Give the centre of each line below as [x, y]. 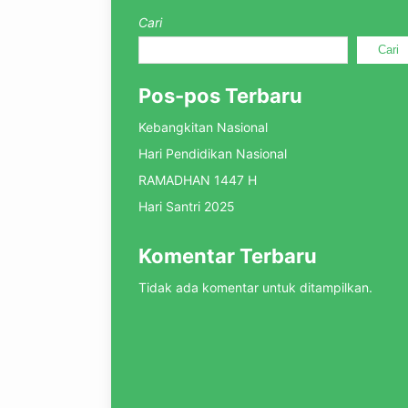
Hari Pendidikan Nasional [213, 153]
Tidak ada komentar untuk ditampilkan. [255, 287]
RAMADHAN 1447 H [198, 180]
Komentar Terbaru [228, 256]
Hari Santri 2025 [187, 206]
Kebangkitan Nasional [203, 127]
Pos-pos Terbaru [220, 96]
